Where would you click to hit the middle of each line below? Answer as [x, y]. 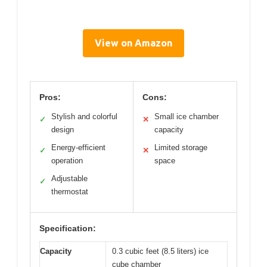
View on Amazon [133, 43]
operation [67, 160]
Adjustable [69, 178]
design [63, 129]
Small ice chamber [187, 116]
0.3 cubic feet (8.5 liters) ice [160, 251]
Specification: [68, 228]
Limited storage [181, 147]
